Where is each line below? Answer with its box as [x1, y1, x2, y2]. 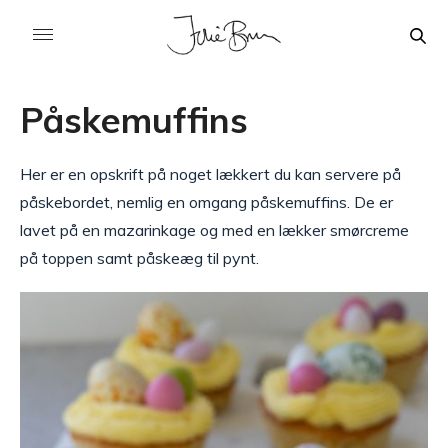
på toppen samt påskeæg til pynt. [20, 248, 259, 268]
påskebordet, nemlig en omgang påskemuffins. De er [20, 192, 393, 212]
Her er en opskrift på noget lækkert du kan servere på [20, 164, 401, 184]
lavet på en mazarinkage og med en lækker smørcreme [20, 220, 409, 240]
